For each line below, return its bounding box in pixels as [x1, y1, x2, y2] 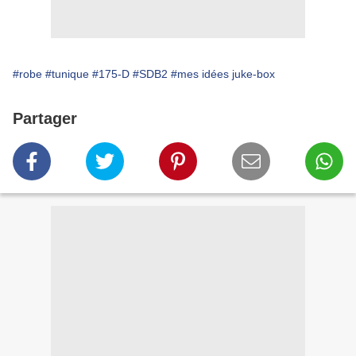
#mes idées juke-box [171, 68, 275, 81]
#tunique [45, 68, 89, 81]
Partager [13, 110, 77, 128]
